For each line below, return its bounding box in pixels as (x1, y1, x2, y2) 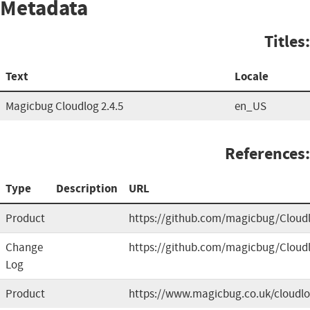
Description (56, 180, 118, 197)
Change (6, 239, 43, 255)
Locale (235, 68, 268, 84)
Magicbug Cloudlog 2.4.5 (6, 98, 123, 113)
